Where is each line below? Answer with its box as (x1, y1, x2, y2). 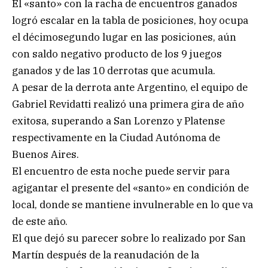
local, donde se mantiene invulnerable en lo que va (12, 197, 253, 211)
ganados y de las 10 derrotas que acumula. (12, 63, 215, 77)
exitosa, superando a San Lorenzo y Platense (12, 114, 225, 127)
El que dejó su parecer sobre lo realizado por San (12, 231, 246, 245)
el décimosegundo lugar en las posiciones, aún (12, 30, 236, 44)
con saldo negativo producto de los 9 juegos (12, 47, 222, 60)
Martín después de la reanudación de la (12, 248, 199, 261)
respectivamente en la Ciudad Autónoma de (12, 130, 220, 144)
